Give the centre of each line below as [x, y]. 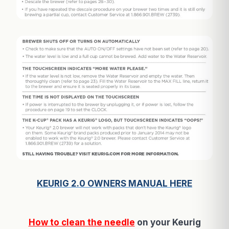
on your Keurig [168, 222]
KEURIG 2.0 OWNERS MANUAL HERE [114, 183]
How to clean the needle [82, 222]
